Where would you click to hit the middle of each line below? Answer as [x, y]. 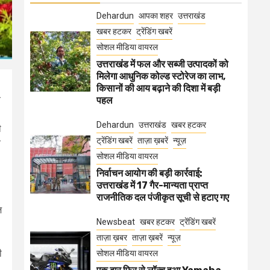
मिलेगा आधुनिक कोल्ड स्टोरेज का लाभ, [161, 76]
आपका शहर [156, 16]
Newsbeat [116, 222]
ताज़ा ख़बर [112, 237]
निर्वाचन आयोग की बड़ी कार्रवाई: [149, 173]
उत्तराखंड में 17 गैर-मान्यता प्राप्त [152, 185]
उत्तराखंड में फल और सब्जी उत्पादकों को [162, 64]
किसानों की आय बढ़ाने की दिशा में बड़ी [159, 88]
